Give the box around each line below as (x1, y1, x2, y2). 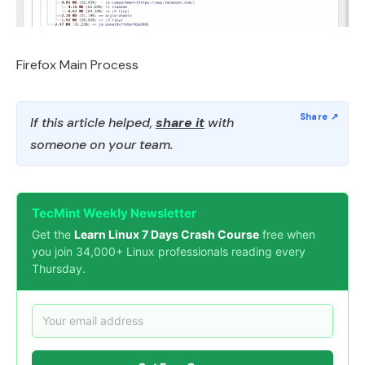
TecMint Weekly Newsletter (32, 204, 196, 221)
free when (259, 226, 315, 241)
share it (156, 113, 204, 131)
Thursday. (32, 261, 86, 275)
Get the (32, 226, 74, 241)
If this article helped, (30, 113, 156, 131)
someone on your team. (30, 135, 173, 153)
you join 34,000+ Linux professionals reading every (32, 244, 306, 258)
